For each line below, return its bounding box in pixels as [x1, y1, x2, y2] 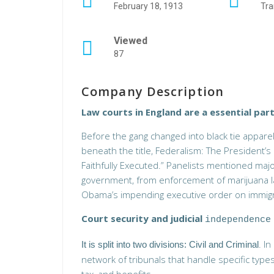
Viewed [114, 35, 147, 46]
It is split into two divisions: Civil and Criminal [81, 239, 259, 250]
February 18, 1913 [114, 1, 183, 11]
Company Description [81, 83, 224, 100]
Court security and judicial [81, 212, 202, 224]
